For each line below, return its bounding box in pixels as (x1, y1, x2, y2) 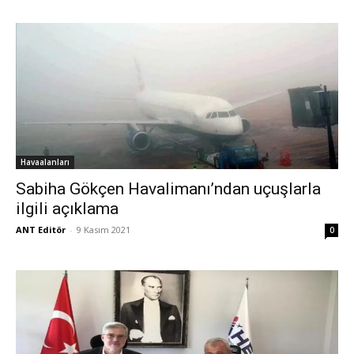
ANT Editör (16, 223, 66, 235)
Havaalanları (21, 156, 70, 168)
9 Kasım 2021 (77, 223, 130, 235)
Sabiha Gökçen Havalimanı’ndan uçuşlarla (16, 179, 321, 198)
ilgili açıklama (16, 198, 119, 218)
